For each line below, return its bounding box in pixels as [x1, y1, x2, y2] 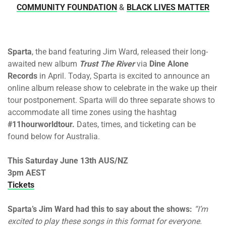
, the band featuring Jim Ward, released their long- [32, 47, 208, 56]
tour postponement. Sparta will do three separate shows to [8, 95, 215, 105]
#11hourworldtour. [8, 120, 75, 129]
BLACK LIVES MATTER [127, 3, 209, 12]
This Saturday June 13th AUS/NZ [8, 156, 128, 165]
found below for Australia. [8, 132, 100, 141]
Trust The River [79, 59, 135, 69]
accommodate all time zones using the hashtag [8, 107, 177, 117]
